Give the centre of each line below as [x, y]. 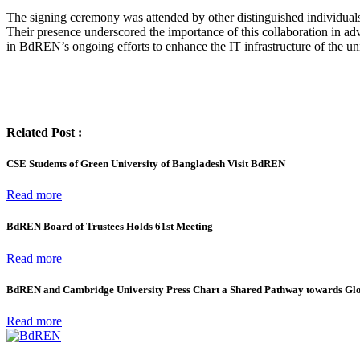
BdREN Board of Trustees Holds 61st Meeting [110, 227]
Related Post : [44, 132]
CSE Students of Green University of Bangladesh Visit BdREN [146, 164]
